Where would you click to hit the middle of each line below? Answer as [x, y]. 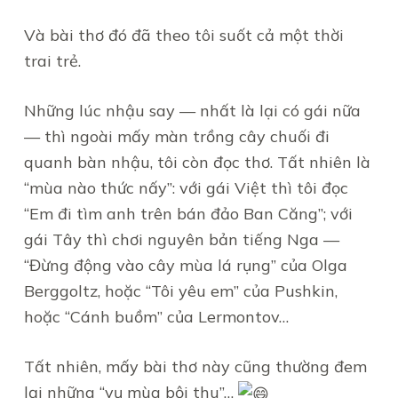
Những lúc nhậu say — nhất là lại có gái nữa [192, 111]
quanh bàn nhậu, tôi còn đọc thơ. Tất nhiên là [197, 162]
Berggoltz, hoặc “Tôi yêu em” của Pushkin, [180, 291]
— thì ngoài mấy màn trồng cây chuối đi [176, 136]
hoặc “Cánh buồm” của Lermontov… [156, 317]
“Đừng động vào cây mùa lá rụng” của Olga [185, 265]
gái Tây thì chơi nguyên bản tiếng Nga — [181, 239]
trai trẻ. [52, 61]
